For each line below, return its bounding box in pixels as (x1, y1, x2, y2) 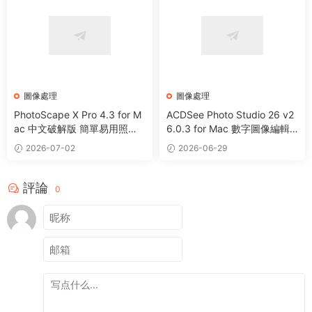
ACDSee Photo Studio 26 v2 (166, 109, 294, 121)
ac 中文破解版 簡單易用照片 (14, 123, 138, 135)
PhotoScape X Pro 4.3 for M (14, 109, 141, 121)
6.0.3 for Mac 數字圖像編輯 (166, 123, 290, 135)
